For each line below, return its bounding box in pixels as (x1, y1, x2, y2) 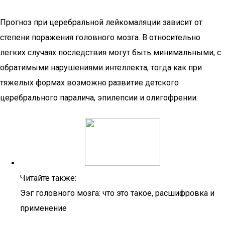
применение (20, 203, 67, 213)
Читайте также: (20, 173, 76, 183)
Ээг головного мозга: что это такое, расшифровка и (20, 188, 214, 198)
